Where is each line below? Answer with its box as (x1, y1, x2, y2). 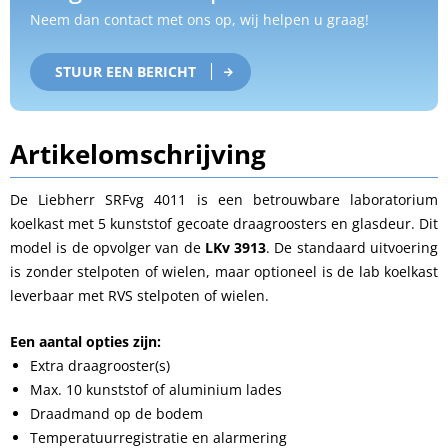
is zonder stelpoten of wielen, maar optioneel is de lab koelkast (10, 262, 438, 281)
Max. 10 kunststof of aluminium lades (30, 380, 282, 399)
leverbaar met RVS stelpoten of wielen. (10, 286, 269, 305)
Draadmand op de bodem (30, 404, 203, 423)
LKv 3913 (204, 238, 267, 257)
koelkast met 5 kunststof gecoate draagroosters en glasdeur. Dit (10, 214, 438, 233)
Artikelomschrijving (10, 136, 266, 172)
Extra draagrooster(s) (30, 356, 170, 375)
